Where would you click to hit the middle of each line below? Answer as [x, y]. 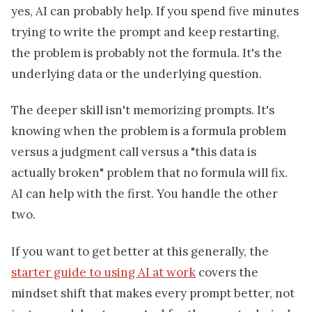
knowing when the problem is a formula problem [149, 131]
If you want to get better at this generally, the [140, 251]
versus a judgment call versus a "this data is [134, 152]
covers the [227, 272]
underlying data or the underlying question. [136, 74]
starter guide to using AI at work [103, 272]
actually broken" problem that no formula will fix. [149, 173]
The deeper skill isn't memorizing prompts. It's [143, 110]
